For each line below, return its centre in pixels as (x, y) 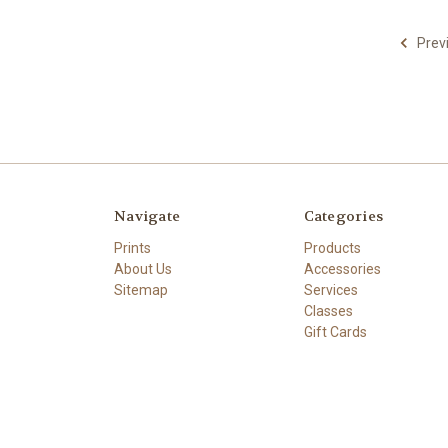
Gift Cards (335, 331)
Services (330, 289)
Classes (328, 310)
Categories (343, 215)
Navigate (147, 215)
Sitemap (141, 289)
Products (332, 247)
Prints (132, 247)
